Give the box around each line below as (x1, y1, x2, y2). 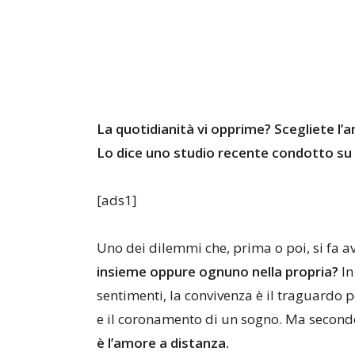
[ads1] (97, 191, 137, 209)
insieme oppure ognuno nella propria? (97, 262, 338, 281)
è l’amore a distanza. (97, 334, 229, 352)
